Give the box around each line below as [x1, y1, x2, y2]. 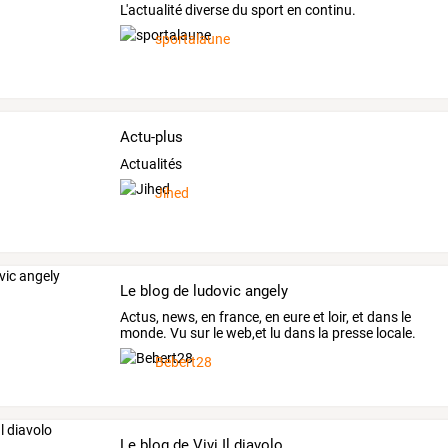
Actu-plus [120, 127, 184, 146]
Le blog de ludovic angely [120, 281, 289, 300]
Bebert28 [155, 354, 213, 371]
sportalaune [155, 30, 231, 47]
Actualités [120, 155, 183, 172]
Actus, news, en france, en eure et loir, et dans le [120, 309, 412, 326]
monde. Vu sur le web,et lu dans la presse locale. [120, 325, 417, 342]
